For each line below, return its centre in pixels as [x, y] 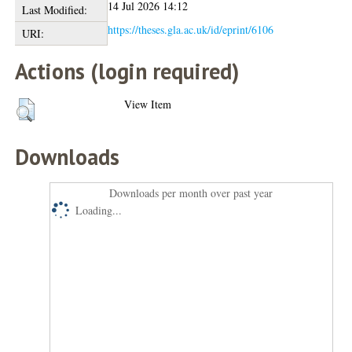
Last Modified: [54, 9]
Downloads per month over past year [191, 192]
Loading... [99, 210]
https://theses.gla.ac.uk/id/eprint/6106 [191, 29]
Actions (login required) [127, 71]
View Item [148, 104]
